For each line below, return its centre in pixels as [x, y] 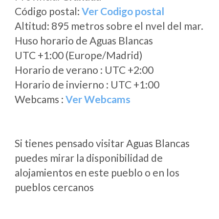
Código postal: [48, 11]
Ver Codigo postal [123, 11]
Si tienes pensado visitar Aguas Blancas [102, 143]
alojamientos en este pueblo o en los [97, 172]
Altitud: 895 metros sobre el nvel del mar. [109, 26]
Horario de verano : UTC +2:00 [84, 70]
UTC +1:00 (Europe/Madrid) [78, 55]
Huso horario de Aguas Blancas [84, 40]
